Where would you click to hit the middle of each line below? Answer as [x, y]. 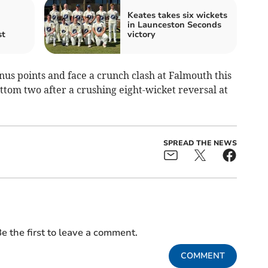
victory [141, 35]
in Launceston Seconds [174, 25]
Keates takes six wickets [177, 16]
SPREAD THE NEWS [200, 143]
